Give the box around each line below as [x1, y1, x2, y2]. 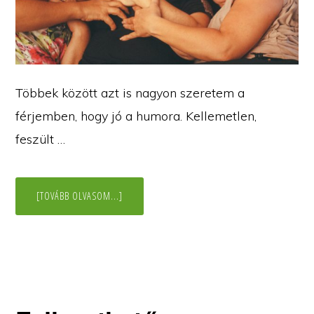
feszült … [15, 131, 66, 148]
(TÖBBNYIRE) [122, 218, 173, 232]
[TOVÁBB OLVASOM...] [36, 189, 123, 203]
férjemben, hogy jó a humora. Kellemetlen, [15, 108, 257, 125]
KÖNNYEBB [122, 208, 165, 222]
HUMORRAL [122, 198, 167, 212]
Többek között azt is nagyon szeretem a [15, 85, 245, 102]
